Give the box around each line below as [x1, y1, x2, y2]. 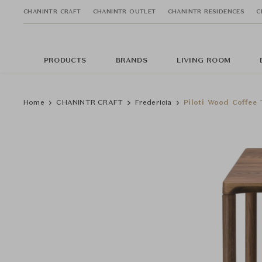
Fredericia [135, 99, 172, 106]
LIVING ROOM [176, 57, 231, 64]
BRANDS [115, 57, 147, 64]
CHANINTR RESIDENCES [167, 8, 245, 15]
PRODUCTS [44, 57, 87, 64]
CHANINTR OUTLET [92, 8, 156, 15]
